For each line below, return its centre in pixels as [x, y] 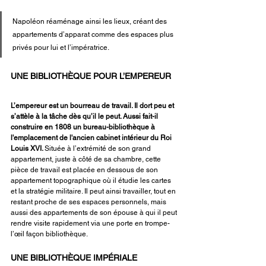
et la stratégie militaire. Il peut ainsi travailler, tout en [94, 191]
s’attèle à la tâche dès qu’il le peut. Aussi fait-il [85, 116]
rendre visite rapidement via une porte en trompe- [90, 223]
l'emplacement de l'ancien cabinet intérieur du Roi [92, 137]
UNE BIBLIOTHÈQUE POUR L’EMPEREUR [91, 76]
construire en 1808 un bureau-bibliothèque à [84, 127]
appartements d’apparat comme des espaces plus [94, 34]
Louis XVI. [28, 148]
